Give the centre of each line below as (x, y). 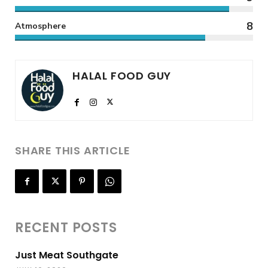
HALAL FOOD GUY (122, 75)
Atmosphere (40, 26)
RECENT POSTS (66, 227)
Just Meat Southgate (67, 255)
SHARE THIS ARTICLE (73, 150)
